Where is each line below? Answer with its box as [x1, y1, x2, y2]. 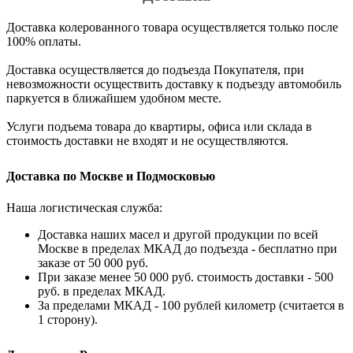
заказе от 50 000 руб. [38, 256, 148, 270]
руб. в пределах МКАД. [38, 284, 165, 299]
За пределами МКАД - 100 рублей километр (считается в [38, 299, 344, 313]
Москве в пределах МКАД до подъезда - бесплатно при [38, 242, 337, 256]
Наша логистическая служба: [6, 201, 162, 215]
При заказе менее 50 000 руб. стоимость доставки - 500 [38, 270, 333, 284]
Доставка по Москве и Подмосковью [6, 169, 215, 184]
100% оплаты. [6, 35, 81, 49]
